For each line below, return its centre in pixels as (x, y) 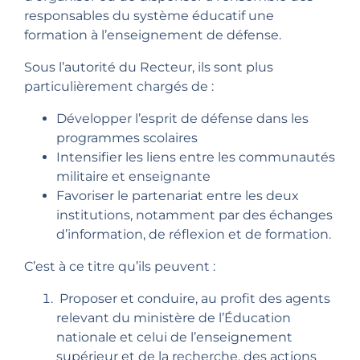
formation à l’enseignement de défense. (153, 35)
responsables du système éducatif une (149, 16)
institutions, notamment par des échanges (194, 215)
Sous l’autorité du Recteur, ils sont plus (149, 67)
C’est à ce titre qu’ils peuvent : (120, 267)
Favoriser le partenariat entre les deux (178, 196)
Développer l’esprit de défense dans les (182, 119)
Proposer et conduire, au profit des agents (193, 299)
